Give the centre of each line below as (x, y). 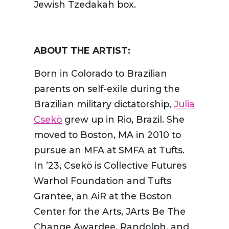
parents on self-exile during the (107, 89)
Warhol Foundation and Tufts (102, 181)
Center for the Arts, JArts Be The (110, 212)
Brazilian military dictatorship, (104, 104)
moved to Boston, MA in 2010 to (107, 135)
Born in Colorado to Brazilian (100, 74)
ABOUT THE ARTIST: (82, 51)
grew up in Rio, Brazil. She (123, 120)
